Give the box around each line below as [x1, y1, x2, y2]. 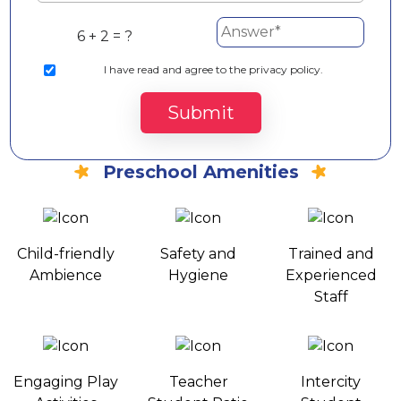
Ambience [30, 267, 103, 285]
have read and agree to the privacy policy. [109, 62, 324, 76]
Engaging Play [13, 373, 119, 391]
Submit [166, 101, 235, 124]
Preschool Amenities [102, 160, 299, 183]
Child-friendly [17, 245, 115, 263]
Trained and [287, 245, 374, 263]
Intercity [301, 373, 362, 391]
